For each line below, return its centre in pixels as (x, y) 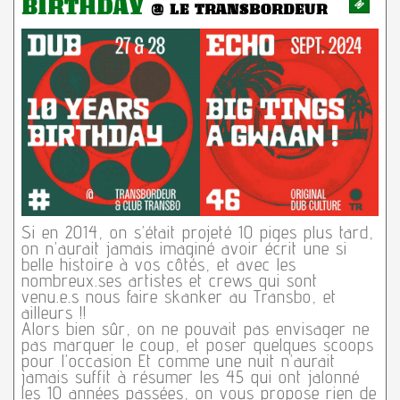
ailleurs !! (54, 312)
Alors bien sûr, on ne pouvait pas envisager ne (195, 328)
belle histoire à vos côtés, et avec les (158, 264)
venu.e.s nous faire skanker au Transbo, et (179, 296)
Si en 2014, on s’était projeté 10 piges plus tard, (197, 232)
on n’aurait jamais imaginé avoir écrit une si (184, 248)
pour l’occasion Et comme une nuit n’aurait (178, 360)
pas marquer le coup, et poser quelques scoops (197, 344)
